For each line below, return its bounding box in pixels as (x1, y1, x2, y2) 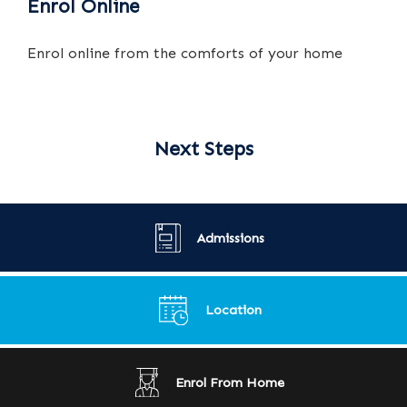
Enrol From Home (175, 373, 285, 391)
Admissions (197, 229, 264, 246)
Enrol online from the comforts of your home (27, 45, 343, 63)
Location (204, 302, 262, 319)
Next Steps (154, 137, 253, 162)
